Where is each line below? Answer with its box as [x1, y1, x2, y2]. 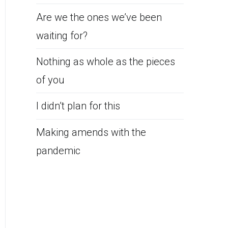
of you [36, 73, 65, 86]
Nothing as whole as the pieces [36, 55, 175, 68]
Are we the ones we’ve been [36, 11, 162, 23]
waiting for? [36, 29, 88, 42]
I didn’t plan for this [36, 100, 120, 112]
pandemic [36, 144, 80, 157]
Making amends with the [36, 126, 146, 138]
